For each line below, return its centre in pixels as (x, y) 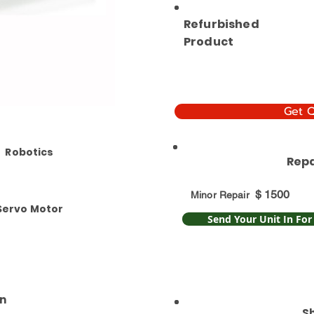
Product (209, 42)
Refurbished (221, 25)
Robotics (29, 152)
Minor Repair (220, 195)
